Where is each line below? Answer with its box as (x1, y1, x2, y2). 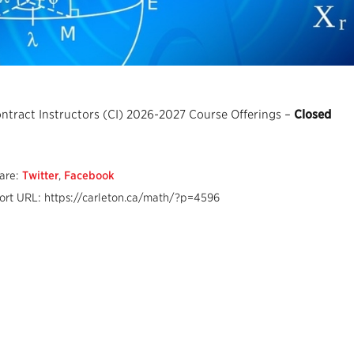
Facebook (64, 169, 115, 182)
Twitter (22, 169, 58, 182)
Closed (294, 107, 331, 122)
